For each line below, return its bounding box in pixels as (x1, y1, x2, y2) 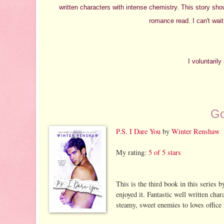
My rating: (116, 147, 148, 157)
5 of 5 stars (148, 147, 181, 157)
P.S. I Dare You (116, 126, 160, 136)
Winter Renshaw (171, 126, 219, 136)
